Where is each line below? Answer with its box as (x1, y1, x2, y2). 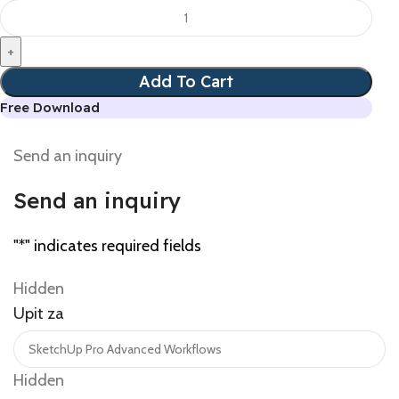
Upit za (13, 304, 64, 323)
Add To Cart (139, 71, 234, 92)
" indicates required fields (25, 236, 201, 256)
